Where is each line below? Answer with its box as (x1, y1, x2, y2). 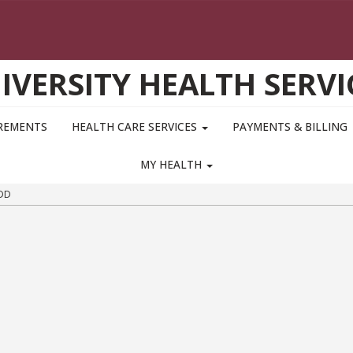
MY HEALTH (140, 157, 205, 173)
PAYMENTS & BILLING (232, 119, 348, 135)
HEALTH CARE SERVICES (71, 119, 200, 135)
